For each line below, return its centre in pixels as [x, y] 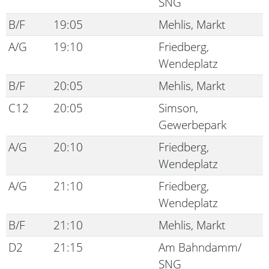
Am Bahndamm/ [200, 247]
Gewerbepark [192, 125]
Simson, [178, 108]
